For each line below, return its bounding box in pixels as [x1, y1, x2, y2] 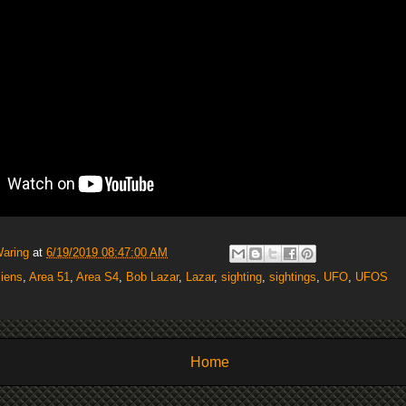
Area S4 [76, 269, 119, 284]
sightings [269, 269, 316, 284]
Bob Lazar [126, 269, 179, 284]
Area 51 [29, 269, 70, 284]
